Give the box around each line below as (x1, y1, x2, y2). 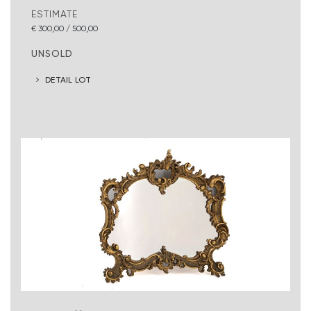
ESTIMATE (31, 8, 78, 19)
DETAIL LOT (45, 74, 92, 85)
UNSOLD (31, 47, 73, 59)
